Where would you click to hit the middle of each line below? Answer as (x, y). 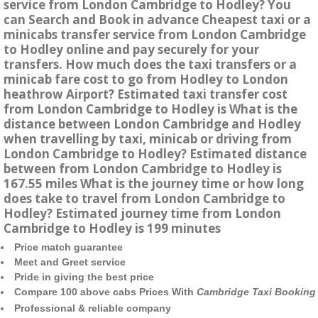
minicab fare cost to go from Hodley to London (146, 79)
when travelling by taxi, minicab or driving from (148, 139)
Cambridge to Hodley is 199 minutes (112, 229)
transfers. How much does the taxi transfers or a (150, 65)
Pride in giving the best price (84, 277)
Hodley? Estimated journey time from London (142, 214)
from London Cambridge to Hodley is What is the (150, 109)
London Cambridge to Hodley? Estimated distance (155, 154)
